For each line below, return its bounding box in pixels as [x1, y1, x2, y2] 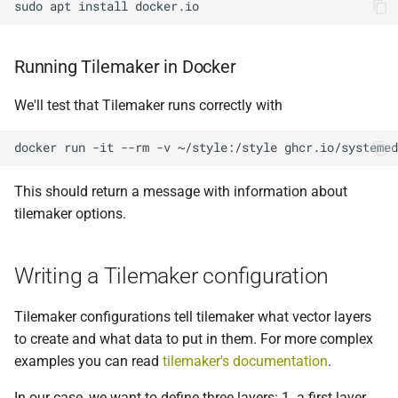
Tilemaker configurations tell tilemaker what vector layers [14, 307, 371, 325]
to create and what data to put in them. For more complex [14, 330, 373, 347]
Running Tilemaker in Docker [14, 55, 236, 77]
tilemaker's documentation [163, 352, 328, 370]
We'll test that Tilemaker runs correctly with [14, 96, 283, 114]
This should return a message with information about [14, 182, 347, 200]
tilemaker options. [14, 204, 126, 222]
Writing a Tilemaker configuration [14, 262, 329, 289]
